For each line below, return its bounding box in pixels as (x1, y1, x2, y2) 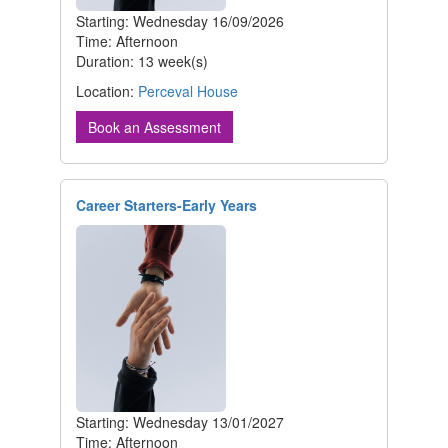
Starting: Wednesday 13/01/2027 (76, 412, 284, 433)
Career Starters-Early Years (76, 194, 257, 215)
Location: (76, 80, 138, 101)
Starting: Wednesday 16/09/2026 (76, 10, 284, 31)
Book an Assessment (88, 116, 221, 137)
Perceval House (138, 80, 238, 101)
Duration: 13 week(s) (76, 50, 208, 71)
